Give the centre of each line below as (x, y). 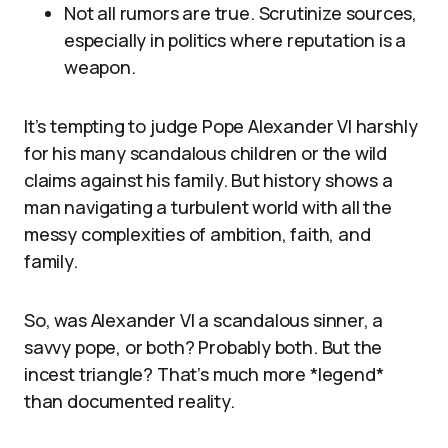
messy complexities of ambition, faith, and (197, 233)
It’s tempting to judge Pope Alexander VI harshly (221, 125)
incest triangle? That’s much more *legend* (204, 373)
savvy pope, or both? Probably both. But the (203, 346)
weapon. (100, 66)
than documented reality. (129, 400)
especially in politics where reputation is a (235, 39)
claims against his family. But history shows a (208, 179)
